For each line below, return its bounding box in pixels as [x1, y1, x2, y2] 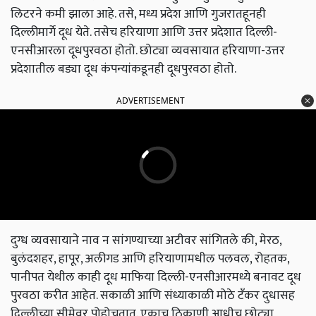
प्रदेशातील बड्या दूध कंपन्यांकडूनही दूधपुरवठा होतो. [11, 59, 236, 80]
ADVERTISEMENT [116, 95, 185, 107]
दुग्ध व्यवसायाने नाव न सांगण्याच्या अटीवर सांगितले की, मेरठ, [11, 230, 281, 251]
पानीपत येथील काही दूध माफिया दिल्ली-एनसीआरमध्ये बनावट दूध [11, 267, 301, 288]
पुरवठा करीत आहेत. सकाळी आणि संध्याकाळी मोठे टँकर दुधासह [11, 285, 295, 306]
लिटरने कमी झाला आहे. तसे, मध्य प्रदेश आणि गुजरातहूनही [11, 4, 266, 25]
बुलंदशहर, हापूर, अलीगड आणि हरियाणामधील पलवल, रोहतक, [11, 248, 289, 269]
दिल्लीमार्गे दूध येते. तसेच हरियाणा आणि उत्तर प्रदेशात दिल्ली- [11, 22, 277, 43]
